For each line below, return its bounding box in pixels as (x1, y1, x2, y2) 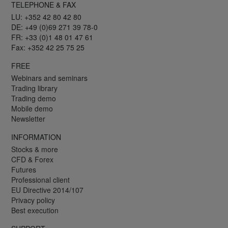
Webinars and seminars (11, 72, 88, 83)
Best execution (11, 205, 59, 215)
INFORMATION (11, 131, 61, 142)
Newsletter (11, 113, 45, 124)
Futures (11, 164, 36, 175)
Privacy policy (11, 194, 55, 205)
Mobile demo (11, 103, 53, 113)
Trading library (11, 82, 58, 93)
